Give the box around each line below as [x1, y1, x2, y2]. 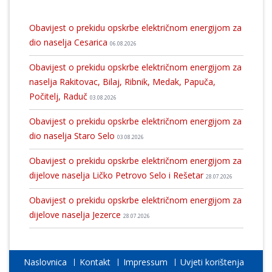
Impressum [123, 256, 168, 268]
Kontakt [79, 256, 110, 268]
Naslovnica [23, 256, 67, 268]
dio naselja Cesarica [29, 36, 110, 48]
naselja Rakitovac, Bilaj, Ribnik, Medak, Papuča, [29, 75, 216, 87]
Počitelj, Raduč [29, 90, 90, 102]
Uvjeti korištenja [180, 256, 244, 268]
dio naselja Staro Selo [29, 129, 117, 141]
